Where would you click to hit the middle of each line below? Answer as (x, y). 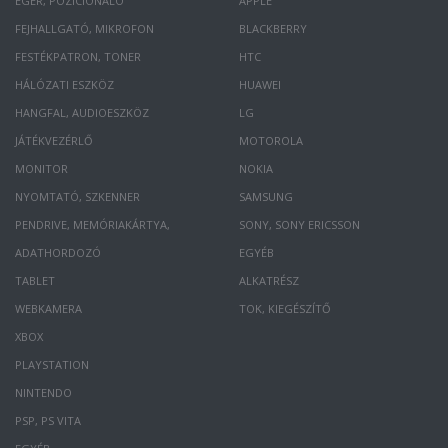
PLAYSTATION (52, 364)
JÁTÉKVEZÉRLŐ (54, 140)
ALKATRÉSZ (268, 280)
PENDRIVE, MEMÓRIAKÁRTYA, (93, 224)
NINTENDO (44, 392)
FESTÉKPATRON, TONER (78, 56)
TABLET (35, 280)
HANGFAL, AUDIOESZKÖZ (82, 112)
